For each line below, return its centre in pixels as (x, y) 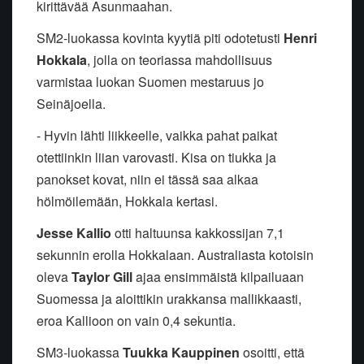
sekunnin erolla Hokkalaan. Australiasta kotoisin (175, 255)
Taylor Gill (102, 277)
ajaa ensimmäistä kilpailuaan (218, 277)
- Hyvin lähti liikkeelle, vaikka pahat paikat (157, 136)
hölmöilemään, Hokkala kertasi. (129, 201)
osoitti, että (272, 353)
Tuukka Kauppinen (181, 353)
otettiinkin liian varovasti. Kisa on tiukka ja (156, 158)
